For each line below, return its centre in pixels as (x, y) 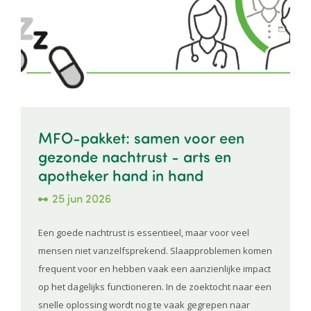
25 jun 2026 (82, 198)
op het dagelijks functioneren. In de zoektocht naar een (155, 286)
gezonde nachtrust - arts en (135, 155)
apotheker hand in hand (121, 174)
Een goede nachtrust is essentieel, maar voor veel (144, 232)
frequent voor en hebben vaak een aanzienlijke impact (154, 268)
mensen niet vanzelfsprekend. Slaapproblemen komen (155, 250)
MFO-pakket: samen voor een (141, 137)
